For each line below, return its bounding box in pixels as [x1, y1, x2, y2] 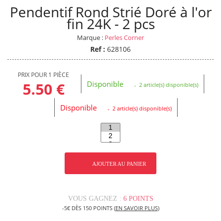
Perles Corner [105, 33, 144, 42]
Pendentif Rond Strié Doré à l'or [9, 2, 212, 21]
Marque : [77, 33, 105, 42]
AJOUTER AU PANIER [92, 161, 146, 167]
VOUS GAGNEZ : [68, 195, 121, 203]
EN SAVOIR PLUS [115, 204, 158, 212]
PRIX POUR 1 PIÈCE [18, 71, 70, 79]
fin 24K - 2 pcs [66, 14, 155, 33]
